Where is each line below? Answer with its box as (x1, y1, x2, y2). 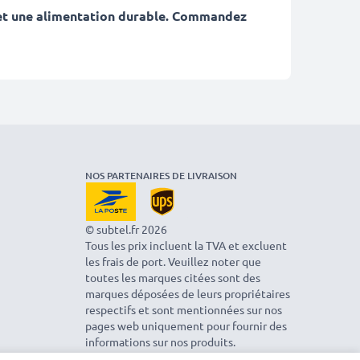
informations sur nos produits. (85, 334, 235, 349)
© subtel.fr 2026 (85, 222, 167, 236)
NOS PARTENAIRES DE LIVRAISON (85, 169, 237, 182)
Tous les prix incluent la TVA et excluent (85, 238, 287, 252)
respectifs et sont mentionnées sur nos (85, 302, 282, 317)
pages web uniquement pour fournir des (85, 318, 287, 333)
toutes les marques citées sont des (85, 270, 260, 284)
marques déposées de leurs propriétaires (85, 286, 290, 301)
